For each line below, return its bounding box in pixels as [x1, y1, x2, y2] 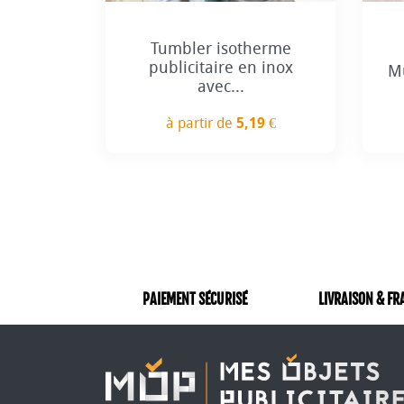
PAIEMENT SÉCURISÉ [142, 289, 247, 308]
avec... [197, 76, 244, 96]
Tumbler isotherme [150, 38, 291, 59]
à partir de [165, 115, 236, 133]
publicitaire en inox [148, 57, 293, 78]
